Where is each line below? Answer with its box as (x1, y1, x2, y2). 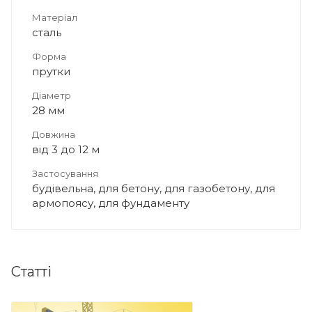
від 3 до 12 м (32, 142, 100, 156)
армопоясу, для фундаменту (32, 196, 189, 210)
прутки (32, 64, 70, 78)
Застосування (32, 167, 98, 179)
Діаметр (32, 89, 71, 101)
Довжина (32, 128, 75, 140)
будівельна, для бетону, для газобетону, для (32, 181, 275, 195)
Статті (11, 263, 52, 280)
